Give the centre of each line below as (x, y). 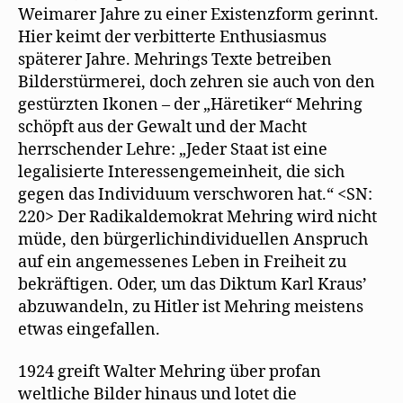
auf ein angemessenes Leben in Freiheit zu (182, 262)
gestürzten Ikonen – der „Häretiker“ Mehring (190, 104)
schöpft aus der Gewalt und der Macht (162, 127)
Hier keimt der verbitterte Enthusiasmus (172, 37)
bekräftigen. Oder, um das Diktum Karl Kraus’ (193, 284)
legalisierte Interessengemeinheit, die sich (181, 172)
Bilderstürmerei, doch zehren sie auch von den (197, 82)
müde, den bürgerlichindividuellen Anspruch (193, 239)
